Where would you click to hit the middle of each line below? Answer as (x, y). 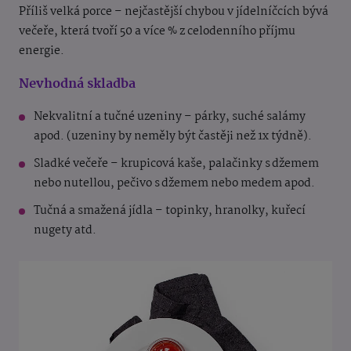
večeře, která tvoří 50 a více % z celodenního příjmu (157, 31)
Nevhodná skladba (77, 84)
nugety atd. (65, 230)
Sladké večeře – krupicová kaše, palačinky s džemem (176, 163)
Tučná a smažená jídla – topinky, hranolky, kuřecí (170, 210)
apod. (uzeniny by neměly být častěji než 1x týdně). (174, 136)
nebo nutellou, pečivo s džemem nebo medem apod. (175, 183)
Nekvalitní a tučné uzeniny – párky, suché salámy (170, 116)
